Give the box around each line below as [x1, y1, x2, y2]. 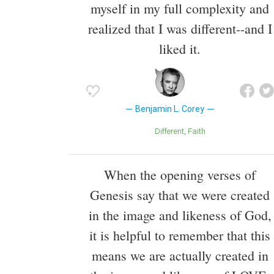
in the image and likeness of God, [88, 206, 272, 224]
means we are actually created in [91, 246, 268, 264]
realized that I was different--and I [87, 19, 272, 37]
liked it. [159, 39, 201, 57]
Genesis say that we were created [90, 185, 270, 204]
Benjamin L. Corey [135, 103, 205, 114]
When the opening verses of [104, 165, 256, 183]
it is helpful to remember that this [89, 226, 270, 244]
